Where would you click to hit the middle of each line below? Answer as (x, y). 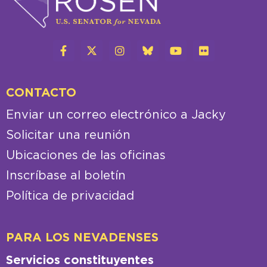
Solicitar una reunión (68, 136)
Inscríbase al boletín (66, 176)
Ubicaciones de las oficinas (86, 156)
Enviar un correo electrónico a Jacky (116, 115)
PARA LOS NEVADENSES (82, 238)
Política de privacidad (70, 196)
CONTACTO (41, 93)
